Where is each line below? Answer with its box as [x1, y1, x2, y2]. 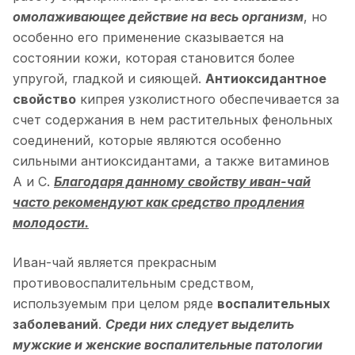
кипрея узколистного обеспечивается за [76, 90, 339, 107]
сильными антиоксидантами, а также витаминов [13, 152, 330, 169]
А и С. [13, 173, 54, 189]
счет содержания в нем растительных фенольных [13, 111, 333, 128]
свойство [13, 90, 76, 107]
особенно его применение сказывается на [13, 29, 284, 45]
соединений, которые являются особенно [13, 132, 281, 148]
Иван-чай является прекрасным [13, 254, 216, 270]
